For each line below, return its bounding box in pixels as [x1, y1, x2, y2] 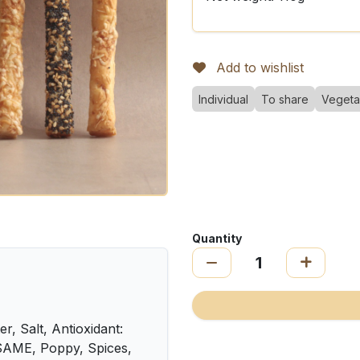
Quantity [192, 231, 242, 245]
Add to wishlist [216, 59, 304, 76]
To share [261, 92, 309, 106]
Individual [198, 92, 248, 106]
